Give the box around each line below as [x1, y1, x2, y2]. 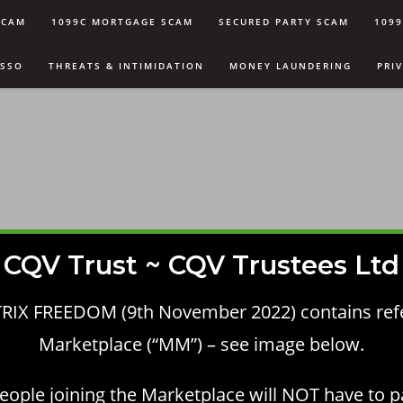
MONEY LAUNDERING [229, 59, 352, 72]
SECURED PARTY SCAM [219, 15, 349, 28]
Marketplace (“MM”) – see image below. [39, 332, 364, 356]
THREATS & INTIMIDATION [49, 59, 204, 72]
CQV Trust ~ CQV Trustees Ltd [4, 249, 399, 281]
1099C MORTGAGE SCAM [51, 15, 193, 28]
